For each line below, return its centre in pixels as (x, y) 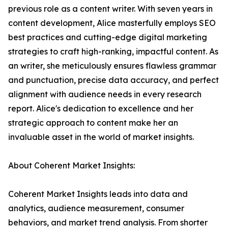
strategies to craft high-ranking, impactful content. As (113, 52)
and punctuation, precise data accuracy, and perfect (113, 80)
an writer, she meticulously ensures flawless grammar (112, 66)
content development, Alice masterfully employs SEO (112, 23)
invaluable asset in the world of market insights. (101, 137)
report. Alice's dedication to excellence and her (101, 109)
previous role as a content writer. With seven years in (110, 9)
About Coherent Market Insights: (72, 166)
